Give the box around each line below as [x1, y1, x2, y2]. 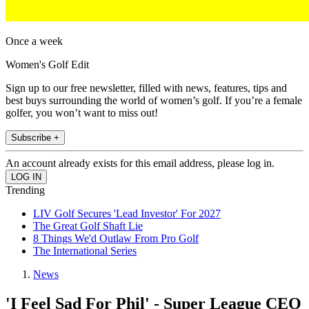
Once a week [6, 35, 63, 48]
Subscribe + [11, 132, 59, 143]
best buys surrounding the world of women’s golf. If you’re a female [6, 94, 302, 107]
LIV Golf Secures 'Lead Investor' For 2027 [33, 208, 221, 220]
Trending [6, 184, 45, 197]
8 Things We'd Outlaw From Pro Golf [33, 232, 199, 245]
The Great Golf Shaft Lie [33, 220, 143, 232]
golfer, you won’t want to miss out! [6, 107, 158, 119]
